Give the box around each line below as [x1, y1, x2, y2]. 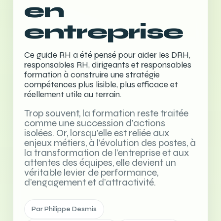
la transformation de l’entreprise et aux [24, 147, 189, 159]
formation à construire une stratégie [24, 70, 160, 80]
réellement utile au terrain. [24, 89, 121, 100]
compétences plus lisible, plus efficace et [24, 79, 178, 90]
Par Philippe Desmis [32, 205, 97, 213]
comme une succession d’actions [24, 117, 165, 129]
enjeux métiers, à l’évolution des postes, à [24, 137, 196, 149]
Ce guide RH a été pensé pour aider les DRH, [24, 50, 190, 60]
